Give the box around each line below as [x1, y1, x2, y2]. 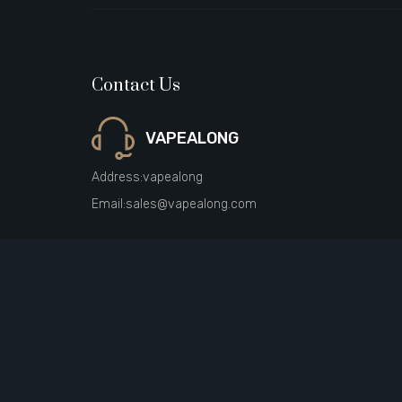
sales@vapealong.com [126, 197, 257, 212]
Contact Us [92, 74, 180, 97]
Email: [92, 197, 126, 212]
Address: [92, 170, 143, 185]
